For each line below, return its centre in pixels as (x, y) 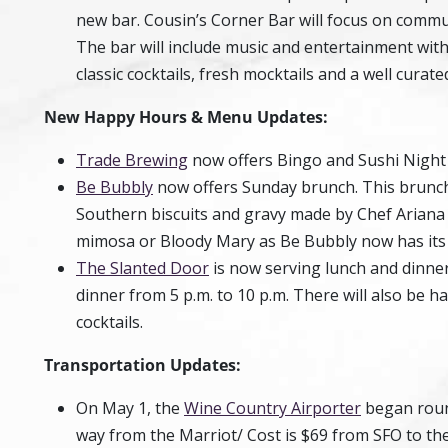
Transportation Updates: (144, 365)
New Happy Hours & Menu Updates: (188, 117)
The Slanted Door (142, 268)
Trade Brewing (132, 160)
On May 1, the (130, 408)
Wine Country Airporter (272, 408)
